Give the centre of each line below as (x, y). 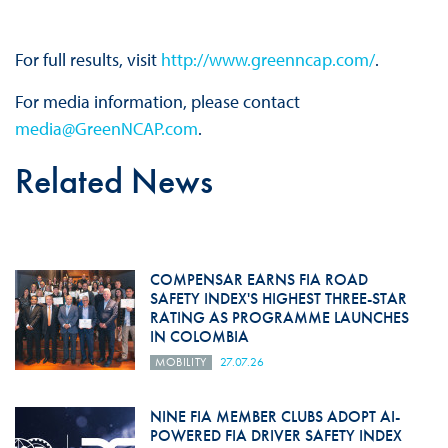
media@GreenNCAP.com (106, 128)
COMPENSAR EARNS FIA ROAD (258, 279)
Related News (113, 180)
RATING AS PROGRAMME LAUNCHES (279, 317)
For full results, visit (87, 59)
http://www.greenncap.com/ (267, 59)
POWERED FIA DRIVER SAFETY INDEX (275, 435)
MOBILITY (180, 361)
